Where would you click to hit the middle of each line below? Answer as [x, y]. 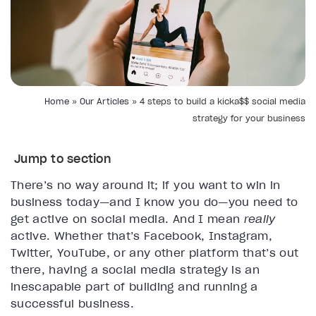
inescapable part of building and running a [134, 287]
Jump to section [62, 159]
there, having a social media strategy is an [135, 270]
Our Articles [104, 102]
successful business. [73, 304]
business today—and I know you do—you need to [154, 202]
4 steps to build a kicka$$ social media [223, 102]
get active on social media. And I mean [127, 219]
